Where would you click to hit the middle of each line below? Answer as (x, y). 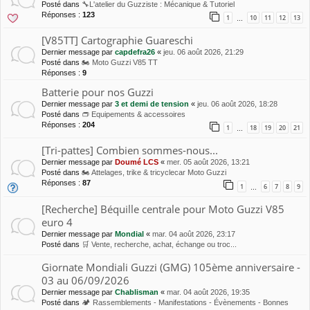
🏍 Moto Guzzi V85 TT (120, 63)
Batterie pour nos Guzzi (98, 92)
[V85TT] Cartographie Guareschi (117, 40)
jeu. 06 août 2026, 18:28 (237, 104)
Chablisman (137, 292)
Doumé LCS (137, 162)
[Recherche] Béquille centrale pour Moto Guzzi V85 (163, 209)
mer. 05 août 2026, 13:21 (208, 162)
